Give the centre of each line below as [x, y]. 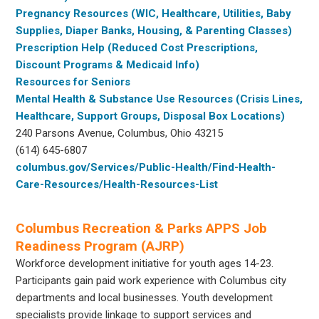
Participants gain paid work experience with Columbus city [151, 280]
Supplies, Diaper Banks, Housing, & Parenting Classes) [154, 30]
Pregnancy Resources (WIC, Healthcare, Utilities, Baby [154, 13]
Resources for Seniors [73, 82]
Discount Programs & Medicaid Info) [108, 64]
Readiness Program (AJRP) [100, 246]
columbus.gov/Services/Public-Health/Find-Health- [146, 167]
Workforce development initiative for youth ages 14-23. [145, 263]
